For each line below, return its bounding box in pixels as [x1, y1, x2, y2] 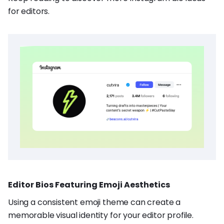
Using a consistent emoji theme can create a [8, 196, 181, 208]
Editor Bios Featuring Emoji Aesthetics [8, 179, 170, 191]
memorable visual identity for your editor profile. [8, 209, 193, 221]
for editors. [8, 5, 50, 17]
